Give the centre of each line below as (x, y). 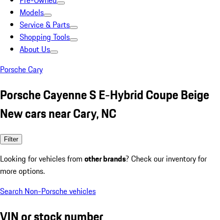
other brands (105, 158)
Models (32, 12)
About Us (35, 49)
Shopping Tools (45, 37)
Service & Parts (45, 25)
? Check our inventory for (166, 158)
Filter (11, 139)
